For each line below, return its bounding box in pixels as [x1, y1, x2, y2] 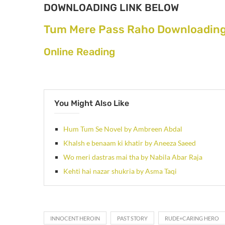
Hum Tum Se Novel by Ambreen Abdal [63, 124, 182, 133]
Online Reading [44, 45, 115, 58]
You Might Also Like [54, 98, 129, 108]
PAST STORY [117, 214, 148, 221]
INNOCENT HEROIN [50, 214, 100, 221]
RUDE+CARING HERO [165, 214, 219, 221]
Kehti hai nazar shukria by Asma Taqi [63, 166, 177, 175]
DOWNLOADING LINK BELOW [44, 1, 179, 14]
